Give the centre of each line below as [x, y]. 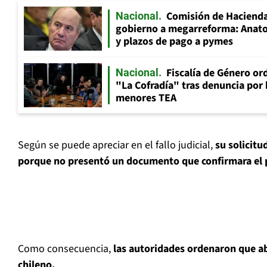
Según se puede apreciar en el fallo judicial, [117, 145]
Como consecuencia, [66, 249]
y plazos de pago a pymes [174, 42]
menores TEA [146, 98]
